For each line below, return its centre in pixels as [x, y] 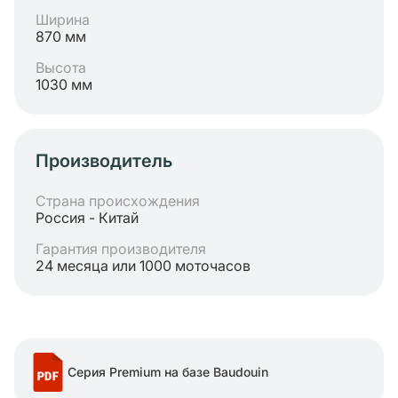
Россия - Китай [87, 218]
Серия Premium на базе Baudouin [168, 372]
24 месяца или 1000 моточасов [143, 266]
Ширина [63, 20]
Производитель [104, 161]
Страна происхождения [118, 201]
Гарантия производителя [121, 249]
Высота [61, 68]
